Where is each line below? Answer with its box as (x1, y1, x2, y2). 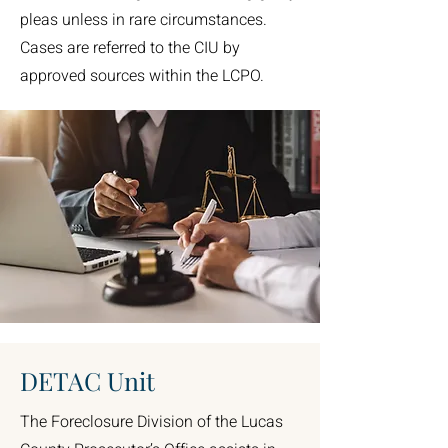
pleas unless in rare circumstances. (20, 8, 267, 32)
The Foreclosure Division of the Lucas (20, 410, 283, 434)
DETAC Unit (20, 364, 155, 397)
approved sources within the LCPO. (20, 64, 264, 88)
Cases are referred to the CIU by (20, 36, 240, 60)
